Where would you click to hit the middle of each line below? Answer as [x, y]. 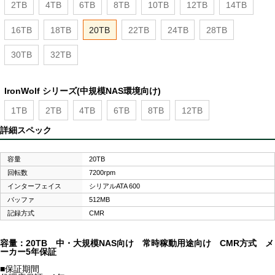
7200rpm [103, 172]
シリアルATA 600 [115, 186]
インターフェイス [35, 186]
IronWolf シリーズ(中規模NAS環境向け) [83, 91]
